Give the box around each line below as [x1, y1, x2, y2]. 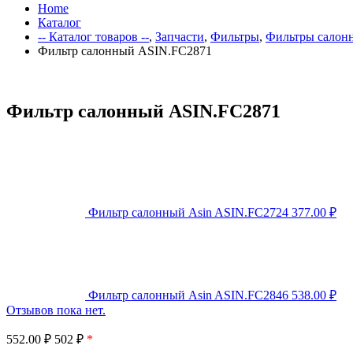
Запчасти [155, 30, 204, 43]
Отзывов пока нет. [6, 303, 106, 317]
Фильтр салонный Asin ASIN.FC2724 [88, 205, 288, 219]
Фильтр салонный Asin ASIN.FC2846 [88, 288, 288, 302]
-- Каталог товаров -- [38, 30, 149, 43]
